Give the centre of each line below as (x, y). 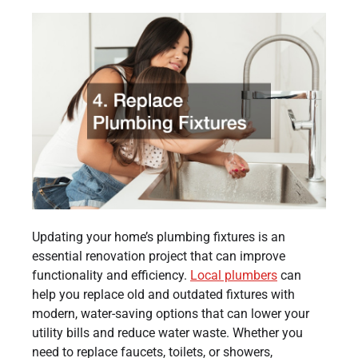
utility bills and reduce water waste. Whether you (167, 332)
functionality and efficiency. (111, 275)
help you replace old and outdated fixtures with (163, 294)
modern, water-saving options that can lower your (171, 313)
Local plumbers (234, 275)
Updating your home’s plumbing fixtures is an (159, 237)
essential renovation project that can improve (159, 256)
